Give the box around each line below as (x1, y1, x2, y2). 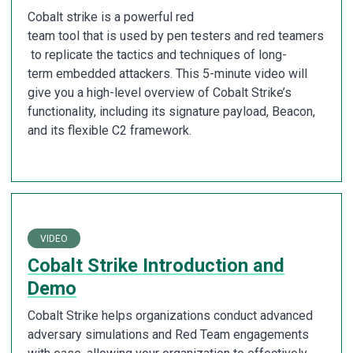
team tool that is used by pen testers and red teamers (28, 28, 324, 43)
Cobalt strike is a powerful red (28, 9, 194, 24)
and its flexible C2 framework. (28, 122, 191, 138)
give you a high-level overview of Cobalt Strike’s (28, 84, 292, 100)
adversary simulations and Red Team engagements (28, 327, 309, 343)
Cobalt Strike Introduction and (28, 255, 284, 277)
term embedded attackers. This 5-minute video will (28, 65, 307, 81)
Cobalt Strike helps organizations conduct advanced (28, 308, 313, 324)
